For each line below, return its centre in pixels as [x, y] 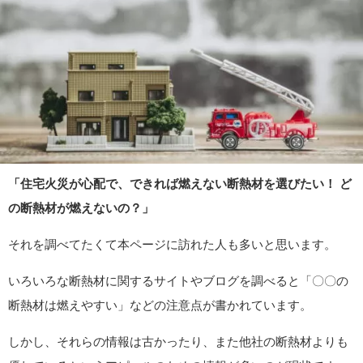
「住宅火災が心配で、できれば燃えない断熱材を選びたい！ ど [180, 184]
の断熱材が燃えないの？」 [81, 208]
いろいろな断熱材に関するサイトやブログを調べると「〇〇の [178, 281]
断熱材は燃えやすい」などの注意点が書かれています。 [160, 305]
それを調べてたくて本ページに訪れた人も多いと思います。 [172, 245]
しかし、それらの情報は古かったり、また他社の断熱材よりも [178, 342]
